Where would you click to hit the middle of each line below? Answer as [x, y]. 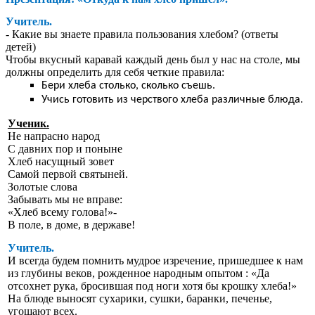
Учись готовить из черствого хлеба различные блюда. [172, 100]
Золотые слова [42, 186]
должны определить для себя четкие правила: [115, 72]
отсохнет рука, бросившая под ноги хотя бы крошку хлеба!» [152, 285]
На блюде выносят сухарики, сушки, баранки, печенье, [140, 298]
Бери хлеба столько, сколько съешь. [128, 86]
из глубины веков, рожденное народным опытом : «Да [138, 273]
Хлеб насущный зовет [60, 161]
